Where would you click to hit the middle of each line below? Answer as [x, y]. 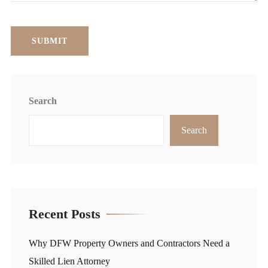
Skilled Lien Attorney [69, 261]
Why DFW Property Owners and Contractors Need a [129, 243]
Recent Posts [65, 214]
